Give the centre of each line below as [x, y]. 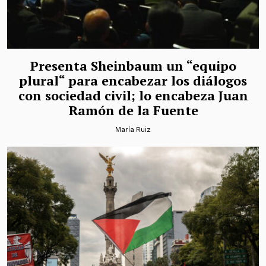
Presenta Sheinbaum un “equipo [133, 66]
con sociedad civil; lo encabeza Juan [133, 96]
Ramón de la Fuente [133, 110]
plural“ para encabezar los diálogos [133, 81]
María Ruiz [133, 130]
